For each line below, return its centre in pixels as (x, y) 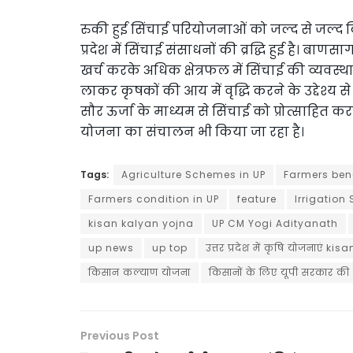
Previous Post (120, 335)
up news (111, 247)
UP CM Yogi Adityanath (275, 223)
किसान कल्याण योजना (139, 272)
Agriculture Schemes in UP (193, 174)
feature (257, 199)
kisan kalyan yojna (141, 223)
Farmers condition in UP (154, 199)
